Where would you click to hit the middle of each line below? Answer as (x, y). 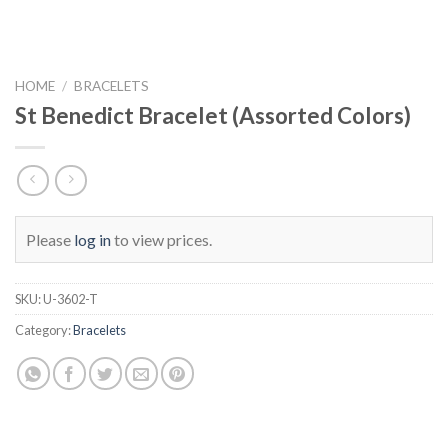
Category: (44, 329)
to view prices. (161, 239)
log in (92, 239)
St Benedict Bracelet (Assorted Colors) (213, 115)
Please (50, 239)
